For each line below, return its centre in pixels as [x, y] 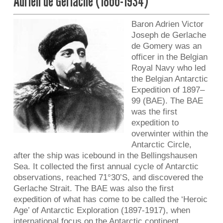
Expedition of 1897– [168, 90]
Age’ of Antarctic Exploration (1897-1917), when [102, 210]
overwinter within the [169, 134]
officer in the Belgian [169, 57]
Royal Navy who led [168, 68]
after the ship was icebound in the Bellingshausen [105, 156]
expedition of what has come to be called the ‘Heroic [110, 199]
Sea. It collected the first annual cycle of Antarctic [106, 167]
